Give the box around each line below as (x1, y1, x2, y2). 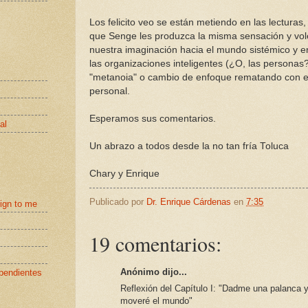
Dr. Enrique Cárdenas (146, 196, 231, 207)
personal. (89, 85, 130, 96)
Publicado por (89, 196, 146, 207)
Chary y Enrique (89, 168, 159, 179)
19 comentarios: (89, 229, 221, 257)
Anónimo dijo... (120, 266, 187, 277)
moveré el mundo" (120, 296, 192, 307)
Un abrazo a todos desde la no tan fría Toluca (89, 140, 289, 151)
